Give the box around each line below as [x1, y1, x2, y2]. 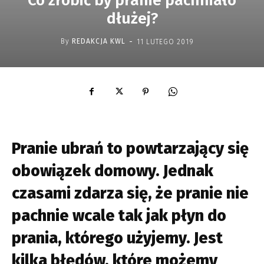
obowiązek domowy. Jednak [12, 161, 213, 180]
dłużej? [106, 9, 158, 28]
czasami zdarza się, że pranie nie [12, 183, 249, 203]
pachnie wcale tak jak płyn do [12, 206, 226, 225]
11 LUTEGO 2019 [137, 37, 194, 46]
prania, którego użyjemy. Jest [12, 228, 223, 247]
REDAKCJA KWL [72, 37, 126, 46]
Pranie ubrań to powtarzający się [12, 138, 249, 158]
